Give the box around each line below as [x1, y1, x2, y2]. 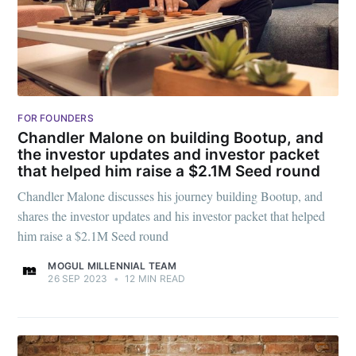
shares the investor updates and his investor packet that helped [17, 207, 326, 224]
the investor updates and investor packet [17, 145, 320, 164]
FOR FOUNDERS [17, 111, 94, 124]
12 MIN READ [122, 272, 186, 284]
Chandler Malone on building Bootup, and [17, 129, 324, 148]
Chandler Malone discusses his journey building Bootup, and [17, 187, 323, 204]
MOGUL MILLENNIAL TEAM [48, 259, 177, 272]
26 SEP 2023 [48, 272, 108, 284]
